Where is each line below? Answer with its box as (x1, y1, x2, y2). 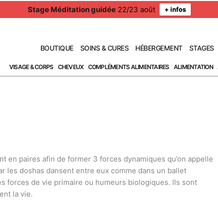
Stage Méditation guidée (27, 5, 116, 14)
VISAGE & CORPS (9, 63, 54, 71)
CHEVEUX (57, 63, 84, 71)
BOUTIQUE (40, 44, 73, 53)
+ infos (164, 5, 186, 13)
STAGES (189, 44, 214, 53)
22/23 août (115, 5, 155, 14)
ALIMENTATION (173, 63, 213, 71)
